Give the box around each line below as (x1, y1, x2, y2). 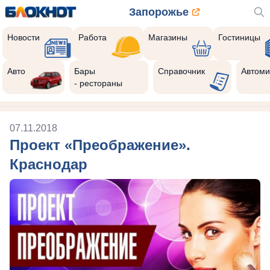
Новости (7, 33, 40, 42)
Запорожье (128, 6, 189, 18)
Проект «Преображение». (10, 137, 190, 153)
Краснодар (10, 156, 87, 172)
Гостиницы (218, 33, 261, 42)
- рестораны (74, 78, 123, 88)
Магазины (148, 33, 187, 42)
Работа (78, 33, 107, 42)
